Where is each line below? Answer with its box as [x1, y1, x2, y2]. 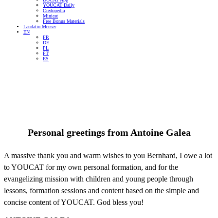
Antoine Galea [130, 127, 191, 138]
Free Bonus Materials [43, 18, 85, 24]
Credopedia [43, 8, 65, 13]
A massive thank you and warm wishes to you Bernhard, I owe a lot [4, 151, 212, 160]
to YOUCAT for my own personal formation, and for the [4, 163, 178, 172]
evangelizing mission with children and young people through [4, 175, 193, 183]
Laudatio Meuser [23, 24, 56, 29]
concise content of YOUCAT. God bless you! [4, 198, 144, 207]
